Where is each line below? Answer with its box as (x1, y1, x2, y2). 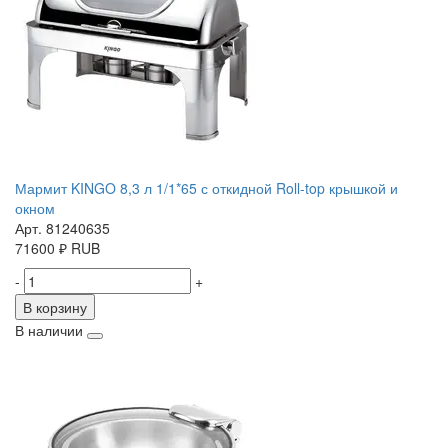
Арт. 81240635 (15, 218, 110, 239)
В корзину (23, 297, 87, 318)
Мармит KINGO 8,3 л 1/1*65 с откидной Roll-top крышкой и (15, 178, 398, 199)
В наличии (15, 320, 83, 341)
